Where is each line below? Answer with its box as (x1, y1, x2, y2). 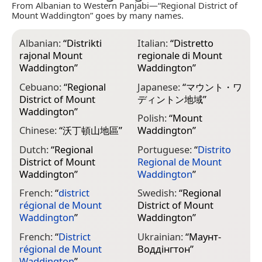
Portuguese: (137, 142, 194, 156)
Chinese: (19, 123, 59, 137)
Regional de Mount (137, 154, 222, 168)
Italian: (137, 36, 170, 50)
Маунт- (188, 229, 221, 243)
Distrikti (67, 36, 102, 50)
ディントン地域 (137, 92, 203, 106)
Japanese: (137, 80, 182, 94)
